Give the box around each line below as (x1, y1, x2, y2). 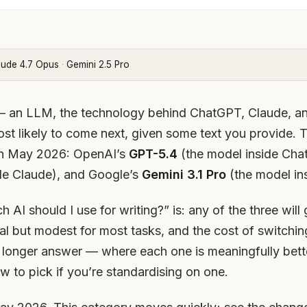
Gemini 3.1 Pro (142, 167, 226, 182)
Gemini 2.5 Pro (66, 58, 130, 70)
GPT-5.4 (129, 146, 177, 161)
